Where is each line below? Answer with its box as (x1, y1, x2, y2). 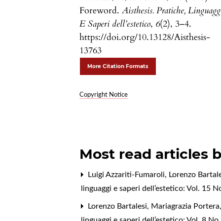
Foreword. (79, 4, 122, 17)
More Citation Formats (87, 63, 149, 70)
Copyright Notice (79, 92, 128, 99)
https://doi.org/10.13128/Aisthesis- (79, 31, 211, 44)
